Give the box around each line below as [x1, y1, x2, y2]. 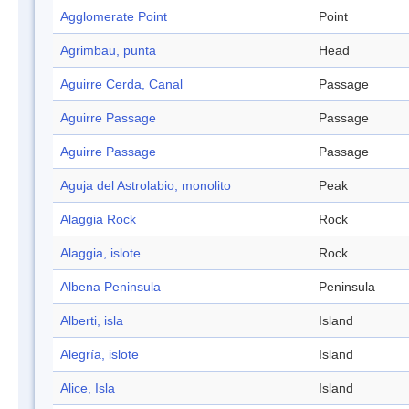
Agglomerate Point [60, 9, 167, 25]
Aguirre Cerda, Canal [60, 77, 183, 92]
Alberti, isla [60, 313, 123, 329]
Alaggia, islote [60, 246, 141, 261]
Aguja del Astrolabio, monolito [60, 178, 231, 194]
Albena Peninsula [60, 279, 161, 295]
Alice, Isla [60, 381, 115, 396]
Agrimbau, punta [60, 43, 156, 58]
